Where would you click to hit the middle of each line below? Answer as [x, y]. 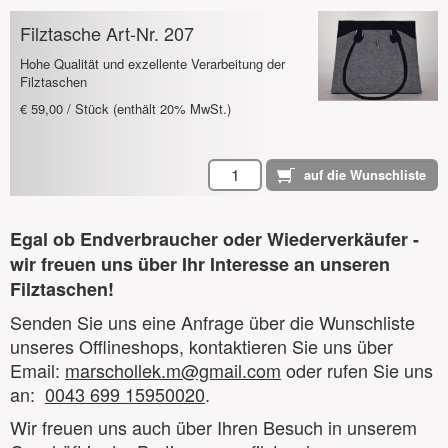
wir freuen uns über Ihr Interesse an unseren [200, 264]
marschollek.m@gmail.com [173, 370]
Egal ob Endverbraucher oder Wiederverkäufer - [214, 239]
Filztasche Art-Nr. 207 [107, 33]
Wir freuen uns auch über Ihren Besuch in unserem [213, 427]
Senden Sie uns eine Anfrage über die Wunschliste [212, 322]
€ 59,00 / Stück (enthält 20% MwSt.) [125, 109]
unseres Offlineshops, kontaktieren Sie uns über [201, 346]
